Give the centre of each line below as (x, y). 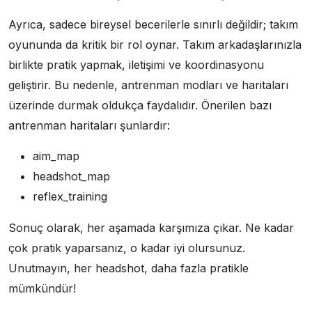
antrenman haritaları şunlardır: (89, 126)
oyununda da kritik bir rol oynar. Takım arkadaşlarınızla (155, 45)
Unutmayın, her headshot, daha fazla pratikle (128, 268)
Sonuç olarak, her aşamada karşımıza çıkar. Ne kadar (151, 228)
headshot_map (71, 177)
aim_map (56, 156)
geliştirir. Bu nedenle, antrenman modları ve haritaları (148, 85)
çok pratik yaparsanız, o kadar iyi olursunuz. (127, 248)
